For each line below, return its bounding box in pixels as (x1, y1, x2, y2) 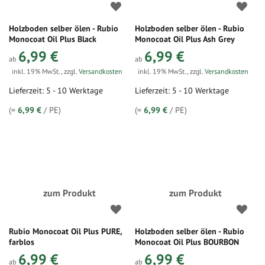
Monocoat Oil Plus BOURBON (135, 237, 240, 247)
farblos (9, 237, 34, 247)
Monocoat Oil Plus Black (9, 34, 96, 44)
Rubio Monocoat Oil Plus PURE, (9, 226, 122, 237)
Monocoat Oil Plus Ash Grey (135, 34, 235, 44)
